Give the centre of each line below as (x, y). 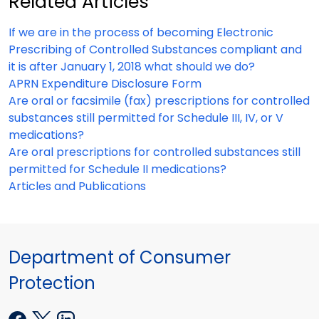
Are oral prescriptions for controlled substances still (155, 152)
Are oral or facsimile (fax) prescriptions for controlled (159, 101)
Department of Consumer (120, 257)
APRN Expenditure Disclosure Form (105, 84)
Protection (52, 283)
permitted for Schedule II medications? (117, 169)
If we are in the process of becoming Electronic (141, 32)
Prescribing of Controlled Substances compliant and (155, 49)
